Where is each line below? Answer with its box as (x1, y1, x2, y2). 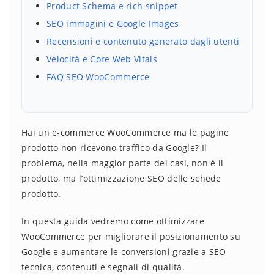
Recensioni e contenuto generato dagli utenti (46, 35, 240, 48)
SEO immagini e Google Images (46, 18, 179, 30)
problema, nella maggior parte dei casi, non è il (21, 157, 224, 169)
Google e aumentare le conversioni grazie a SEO (21, 246, 226, 258)
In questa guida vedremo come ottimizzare (21, 215, 204, 228)
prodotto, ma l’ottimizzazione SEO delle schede (21, 172, 221, 185)
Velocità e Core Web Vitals (46, 53, 157, 65)
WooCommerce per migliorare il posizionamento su (21, 231, 241, 243)
